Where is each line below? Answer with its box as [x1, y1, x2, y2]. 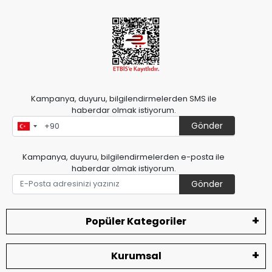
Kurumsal [110, 249, 161, 263]
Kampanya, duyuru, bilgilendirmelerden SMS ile [30, 93, 217, 105]
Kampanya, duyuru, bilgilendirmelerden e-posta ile [22, 151, 225, 163]
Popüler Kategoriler [86, 214, 186, 229]
